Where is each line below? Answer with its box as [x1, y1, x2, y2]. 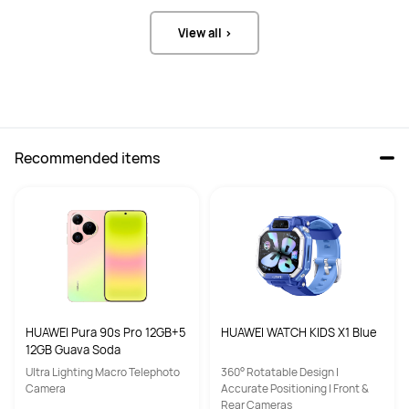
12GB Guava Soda [26, 341, 121, 358]
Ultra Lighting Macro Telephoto [26, 363, 180, 380]
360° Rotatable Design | [221, 363, 339, 380]
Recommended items [15, 147, 160, 168]
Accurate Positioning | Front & [221, 380, 369, 396]
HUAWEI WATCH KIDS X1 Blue [221, 323, 377, 341]
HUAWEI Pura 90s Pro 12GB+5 [26, 323, 186, 341]
